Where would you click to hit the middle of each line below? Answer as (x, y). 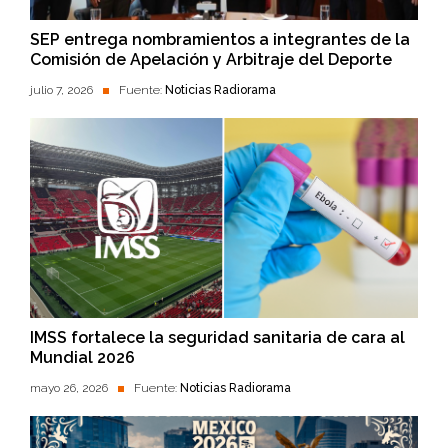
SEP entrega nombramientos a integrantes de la (220, 40)
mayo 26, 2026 (69, 388)
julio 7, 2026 (61, 90)
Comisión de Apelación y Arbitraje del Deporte (211, 60)
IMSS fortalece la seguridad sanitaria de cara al (217, 338)
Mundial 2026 (82, 358)
